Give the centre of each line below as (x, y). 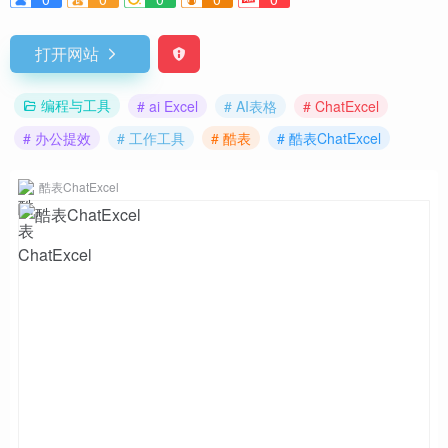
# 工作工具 (151, 138)
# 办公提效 (57, 138)
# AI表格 (250, 105)
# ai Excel (167, 105)
